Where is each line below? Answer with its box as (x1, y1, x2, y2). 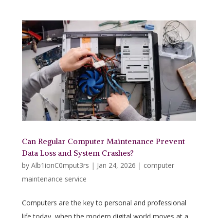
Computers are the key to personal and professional (21, 198, 186, 207)
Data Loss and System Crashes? (21, 147, 134, 158)
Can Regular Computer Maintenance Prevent (21, 136, 185, 146)
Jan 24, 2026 (96, 160, 136, 170)
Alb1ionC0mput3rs (31, 160, 89, 170)
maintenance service (21, 174, 87, 183)
